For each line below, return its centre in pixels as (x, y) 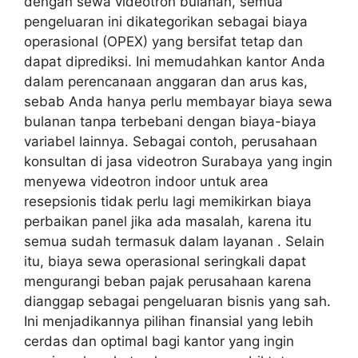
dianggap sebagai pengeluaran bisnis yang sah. (177, 301)
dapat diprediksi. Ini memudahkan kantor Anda (175, 61)
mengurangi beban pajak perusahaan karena (168, 281)
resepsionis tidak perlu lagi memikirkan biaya (168, 201)
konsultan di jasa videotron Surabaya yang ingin (178, 161)
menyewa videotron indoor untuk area (146, 181)
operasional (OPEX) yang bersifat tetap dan (163, 41)
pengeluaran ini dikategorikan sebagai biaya (166, 21)
